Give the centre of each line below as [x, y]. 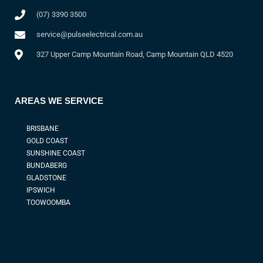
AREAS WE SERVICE [59, 101]
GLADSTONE [46, 178]
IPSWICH [41, 190]
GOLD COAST [47, 141]
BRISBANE [43, 129]
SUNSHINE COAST [56, 154]
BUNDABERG [47, 166]
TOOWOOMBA [48, 203]
